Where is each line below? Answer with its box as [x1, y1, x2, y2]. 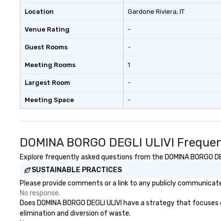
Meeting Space [25, 96, 74, 104]
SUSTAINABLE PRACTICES [32, 166, 122, 174]
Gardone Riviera [127, 8, 177, 15]
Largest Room [25, 79, 70, 86]
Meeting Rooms [25, 61, 75, 69]
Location [25, 8, 54, 15]
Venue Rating [25, 26, 70, 33]
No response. [20, 189, 60, 197]
